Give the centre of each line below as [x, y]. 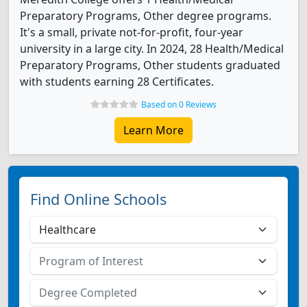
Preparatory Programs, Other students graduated [150, 65]
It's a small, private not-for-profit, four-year [132, 32]
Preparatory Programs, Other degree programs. [146, 16]
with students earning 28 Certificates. [117, 82]
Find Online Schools [98, 199]
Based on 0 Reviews [179, 105]
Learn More [153, 130]
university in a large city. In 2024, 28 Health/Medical [152, 49]
